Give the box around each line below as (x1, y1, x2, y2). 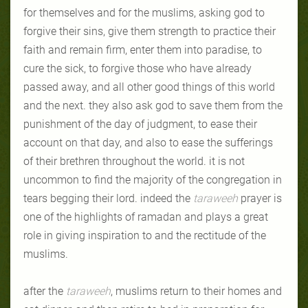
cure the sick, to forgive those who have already (23, 61, 252, 75)
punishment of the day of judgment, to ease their (23, 117, 257, 131)
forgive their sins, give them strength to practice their (23, 24, 276, 38)
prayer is (241, 191, 282, 205)
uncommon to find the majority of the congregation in (23, 173, 282, 186)
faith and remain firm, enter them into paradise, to (23, 43, 262, 56)
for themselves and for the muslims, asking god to (23, 5, 265, 19)
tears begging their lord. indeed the (23, 191, 193, 205)
